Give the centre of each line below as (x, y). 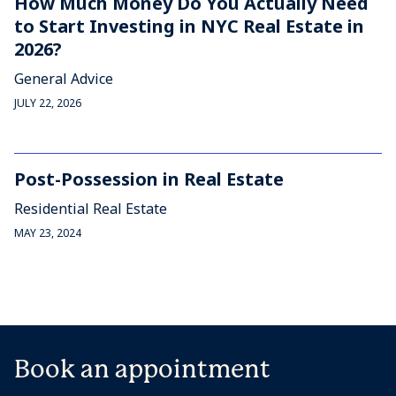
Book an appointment (142, 369)
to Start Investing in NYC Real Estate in (189, 26)
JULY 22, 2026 (48, 103)
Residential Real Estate (91, 209)
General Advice (64, 79)
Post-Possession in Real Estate (149, 179)
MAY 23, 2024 (48, 233)
